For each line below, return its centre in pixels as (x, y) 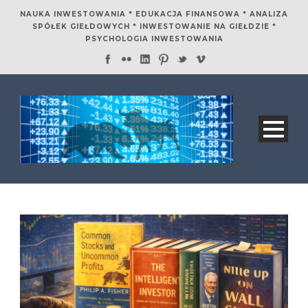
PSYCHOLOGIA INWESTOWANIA (154, 39)
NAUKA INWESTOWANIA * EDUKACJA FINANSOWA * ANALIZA (154, 14)
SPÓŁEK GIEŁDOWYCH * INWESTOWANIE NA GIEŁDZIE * (154, 26)
